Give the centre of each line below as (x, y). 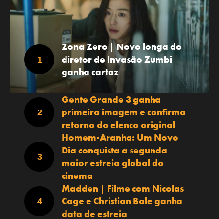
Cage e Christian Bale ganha (122, 201)
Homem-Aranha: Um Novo (120, 137)
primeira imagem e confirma (124, 112)
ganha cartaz (90, 72)
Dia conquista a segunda (114, 150)
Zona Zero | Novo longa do (122, 46)
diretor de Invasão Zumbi (117, 59)
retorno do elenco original (118, 125)
